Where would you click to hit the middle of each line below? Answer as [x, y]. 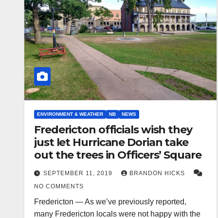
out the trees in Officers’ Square [118, 155]
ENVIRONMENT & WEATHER [70, 114]
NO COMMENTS [59, 186]
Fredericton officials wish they [113, 129]
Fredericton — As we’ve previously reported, [110, 201]
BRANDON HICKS [158, 173]
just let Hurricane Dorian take [111, 142]
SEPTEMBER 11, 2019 [79, 173]
